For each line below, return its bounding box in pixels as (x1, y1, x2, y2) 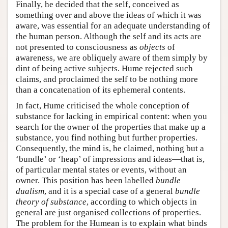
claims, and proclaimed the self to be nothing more (16, 74, 198, 84)
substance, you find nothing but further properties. (16, 132, 197, 142)
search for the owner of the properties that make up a (16, 122, 206, 132)
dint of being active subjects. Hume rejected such (16, 63, 193, 73)
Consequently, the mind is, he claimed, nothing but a (16, 143, 204, 153)
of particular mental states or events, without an (16, 164, 187, 175)
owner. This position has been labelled (16, 175, 156, 185)
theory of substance (16, 196, 87, 207)
